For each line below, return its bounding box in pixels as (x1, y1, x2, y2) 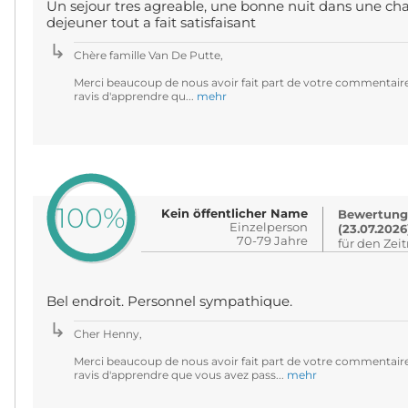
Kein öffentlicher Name (161, 206, 309, 220)
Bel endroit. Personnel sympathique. (46, 293, 292, 310)
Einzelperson (229, 219, 309, 234)
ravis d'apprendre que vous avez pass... (73, 368, 287, 382)
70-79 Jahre (237, 233, 309, 248)
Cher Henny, (73, 327, 142, 341)
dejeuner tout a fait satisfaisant (46, 15, 256, 31)
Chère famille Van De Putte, (73, 48, 223, 62)
